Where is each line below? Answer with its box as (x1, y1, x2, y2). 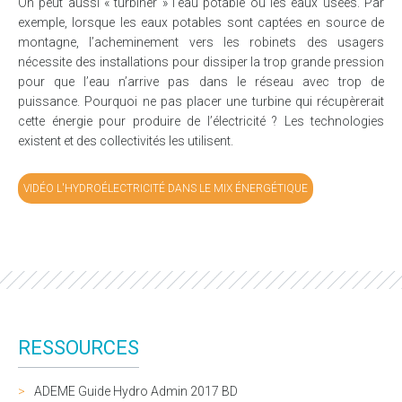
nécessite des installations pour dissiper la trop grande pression (18, 54, 384, 69)
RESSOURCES (18, 336, 139, 359)
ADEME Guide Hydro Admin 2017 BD (34, 383, 238, 398)
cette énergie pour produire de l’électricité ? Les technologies (18, 113, 384, 128)
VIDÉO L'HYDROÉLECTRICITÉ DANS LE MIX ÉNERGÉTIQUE (23, 181, 308, 195)
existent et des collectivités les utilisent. (18, 133, 233, 148)
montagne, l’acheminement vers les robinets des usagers (18, 34, 384, 49)
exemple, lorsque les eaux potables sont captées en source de (18, 14, 384, 30)
